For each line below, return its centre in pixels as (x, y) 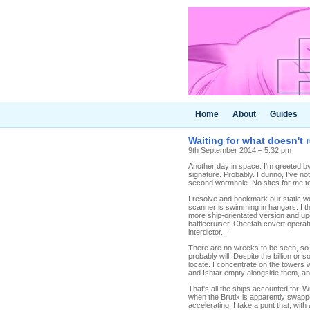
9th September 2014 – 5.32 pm (240, 150)
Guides (284, 114)
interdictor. (206, 232)
